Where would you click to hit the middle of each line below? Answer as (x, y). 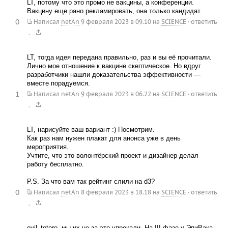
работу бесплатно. (55, 164)
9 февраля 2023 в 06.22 (116, 94)
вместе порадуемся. (58, 83)
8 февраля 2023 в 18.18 (116, 192)
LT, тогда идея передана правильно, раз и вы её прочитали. (119, 58)
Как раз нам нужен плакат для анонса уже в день (104, 138)
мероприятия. (48, 147)
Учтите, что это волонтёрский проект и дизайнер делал (112, 156)
